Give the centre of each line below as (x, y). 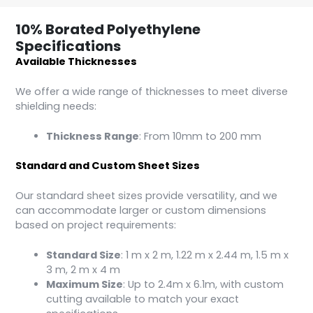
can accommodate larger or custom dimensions (141, 211)
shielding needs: (56, 106)
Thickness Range (93, 136)
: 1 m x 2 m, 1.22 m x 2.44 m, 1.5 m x (205, 255)
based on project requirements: (96, 225)
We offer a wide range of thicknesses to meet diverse (152, 91)
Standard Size (84, 255)
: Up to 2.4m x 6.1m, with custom (204, 285)
